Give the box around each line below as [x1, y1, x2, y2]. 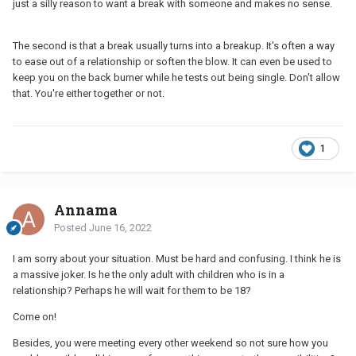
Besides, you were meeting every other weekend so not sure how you [13, 336, 328, 349]
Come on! [13, 310, 56, 323]
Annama [54, 199, 118, 219]
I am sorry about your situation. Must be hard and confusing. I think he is [13, 252, 341, 265]
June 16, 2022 [89, 221, 152, 234]
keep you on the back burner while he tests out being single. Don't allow [13, 71, 340, 83]
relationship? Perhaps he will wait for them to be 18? [13, 284, 251, 296]
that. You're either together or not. [13, 87, 164, 99]
